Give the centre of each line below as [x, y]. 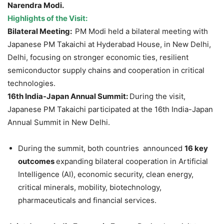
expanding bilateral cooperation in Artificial [132, 161]
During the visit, [157, 96]
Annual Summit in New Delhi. [59, 122]
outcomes [37, 161]
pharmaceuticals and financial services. [87, 200]
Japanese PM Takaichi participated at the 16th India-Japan [110, 109]
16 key [196, 148]
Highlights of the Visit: [47, 18]
